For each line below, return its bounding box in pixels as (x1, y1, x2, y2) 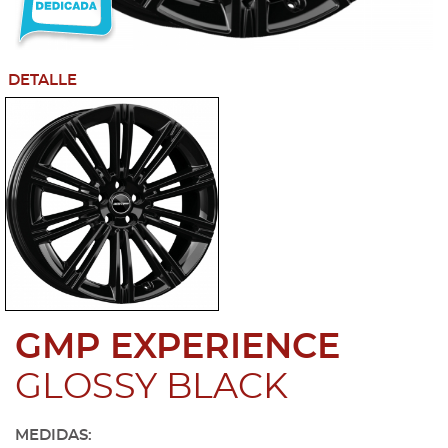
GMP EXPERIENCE (15, 330, 340, 365)
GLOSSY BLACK (15, 370, 288, 405)
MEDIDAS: (15, 428, 92, 443)
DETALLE (8, 73, 77, 88)
